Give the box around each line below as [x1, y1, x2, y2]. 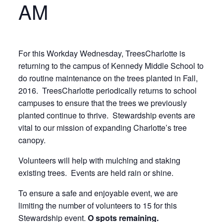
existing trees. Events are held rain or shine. [18, 167, 173, 178]
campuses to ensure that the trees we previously [18, 97, 187, 109]
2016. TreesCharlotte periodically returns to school [18, 85, 197, 96]
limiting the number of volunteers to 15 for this [18, 200, 177, 211]
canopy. [18, 134, 46, 146]
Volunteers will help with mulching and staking [18, 155, 180, 166]
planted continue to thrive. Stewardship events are [18, 110, 195, 121]
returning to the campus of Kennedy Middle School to [18, 60, 204, 71]
